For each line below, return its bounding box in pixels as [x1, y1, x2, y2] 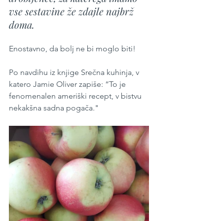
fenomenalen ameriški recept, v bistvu [9, 91, 144, 101]
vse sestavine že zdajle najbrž [9, 4, 136, 18]
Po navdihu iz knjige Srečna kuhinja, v [9, 68, 141, 77]
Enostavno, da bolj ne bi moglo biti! [9, 44, 136, 53]
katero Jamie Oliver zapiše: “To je [9, 79, 128, 89]
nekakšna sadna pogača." [9, 103, 99, 112]
